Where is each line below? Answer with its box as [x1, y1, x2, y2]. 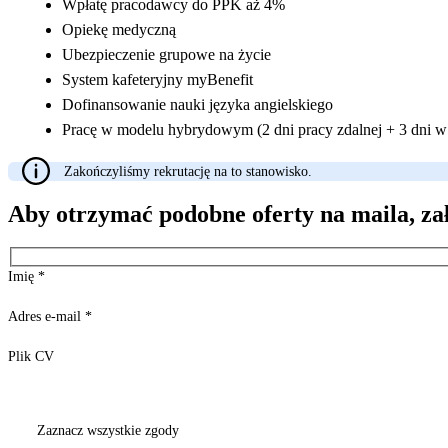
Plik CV [8, 349, 54, 365]
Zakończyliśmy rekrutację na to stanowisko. [64, 163, 312, 179]
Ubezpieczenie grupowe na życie [62, 45, 271, 63]
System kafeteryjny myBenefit [62, 70, 253, 88]
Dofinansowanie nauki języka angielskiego [62, 95, 333, 113]
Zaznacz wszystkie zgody [37, 423, 179, 439]
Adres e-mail [8, 309, 85, 325]
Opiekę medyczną [62, 20, 176, 38]
